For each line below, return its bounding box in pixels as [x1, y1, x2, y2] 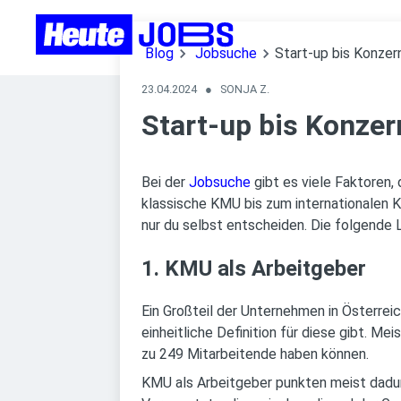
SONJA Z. [220, 82, 269, 96]
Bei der [141, 174, 189, 191]
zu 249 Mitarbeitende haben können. [141, 346, 369, 363]
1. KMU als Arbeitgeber [141, 256, 366, 281]
